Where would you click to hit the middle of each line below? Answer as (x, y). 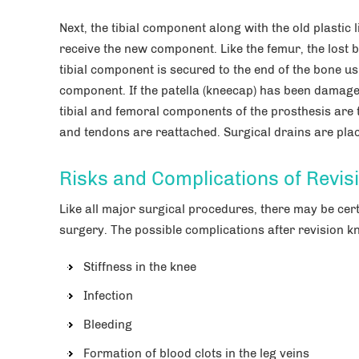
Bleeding (108, 324)
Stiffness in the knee (140, 266)
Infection (108, 295)
